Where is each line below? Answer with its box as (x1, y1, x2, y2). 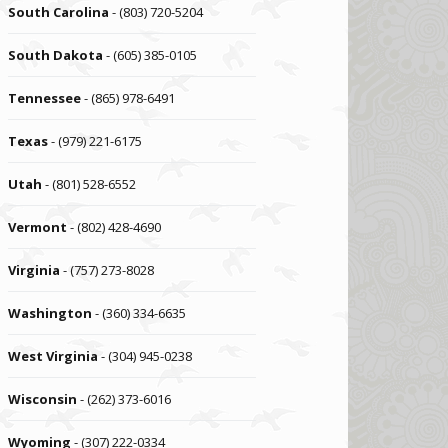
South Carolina (8, 3, 110, 21)
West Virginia (8, 347, 99, 365)
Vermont (8, 218, 68, 236)
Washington (8, 304, 93, 322)
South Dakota (8, 46, 104, 64)
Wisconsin (8, 390, 78, 408)
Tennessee (8, 89, 82, 107)
